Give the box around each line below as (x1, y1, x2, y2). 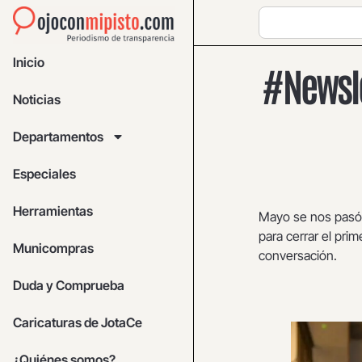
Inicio (13, 54, 44, 71)
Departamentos (13, 128, 103, 145)
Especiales (13, 166, 76, 183)
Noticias (13, 91, 61, 108)
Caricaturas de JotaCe (13, 314, 142, 331)
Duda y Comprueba (13, 277, 124, 294)
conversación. (259, 247, 337, 263)
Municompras (13, 240, 94, 257)
